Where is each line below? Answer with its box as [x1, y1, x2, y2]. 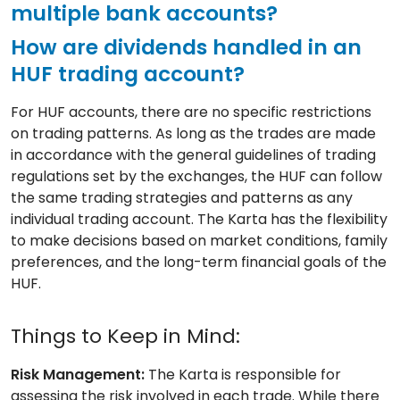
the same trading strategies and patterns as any [11, 187, 353, 209]
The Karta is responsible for [145, 364, 341, 386]
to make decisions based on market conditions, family [11, 230, 387, 252]
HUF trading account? [11, 60, 245, 89]
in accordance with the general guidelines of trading [11, 145, 376, 166]
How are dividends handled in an [11, 33, 362, 62]
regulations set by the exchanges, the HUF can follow [11, 166, 382, 187]
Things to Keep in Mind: [11, 322, 240, 351]
